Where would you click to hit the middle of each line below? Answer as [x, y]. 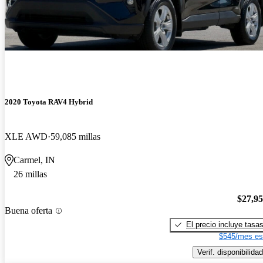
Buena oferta [28, 211]
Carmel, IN [34, 160]
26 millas [30, 174]
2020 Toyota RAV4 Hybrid [49, 102]
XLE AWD [26, 137]
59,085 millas [75, 137]
